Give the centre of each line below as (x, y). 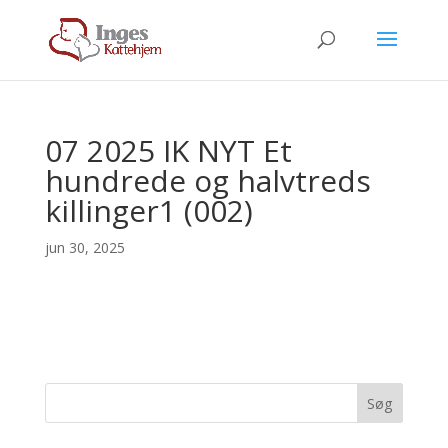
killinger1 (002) (148, 210)
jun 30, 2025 (84, 247)
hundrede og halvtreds (207, 180)
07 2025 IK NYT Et (168, 150)
